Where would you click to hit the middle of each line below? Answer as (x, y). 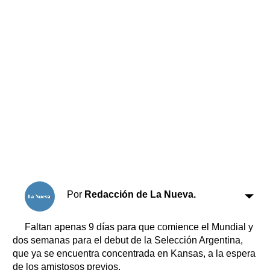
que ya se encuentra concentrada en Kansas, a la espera (134, 253)
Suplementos (37, 22)
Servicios (33, 43)
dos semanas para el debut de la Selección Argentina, (128, 240)
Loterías (138, 71)
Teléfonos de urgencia (168, 137)
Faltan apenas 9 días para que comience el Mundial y (139, 227)
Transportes (146, 55)
